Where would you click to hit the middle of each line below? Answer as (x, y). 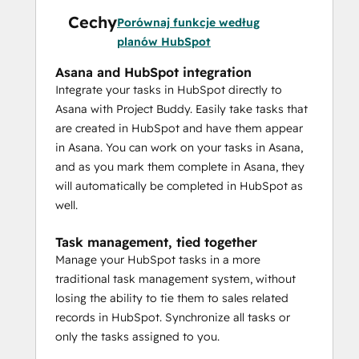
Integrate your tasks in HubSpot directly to (169, 90)
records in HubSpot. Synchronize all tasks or (173, 317)
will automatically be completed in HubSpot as (179, 186)
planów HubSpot (164, 42)
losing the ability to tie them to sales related (172, 298)
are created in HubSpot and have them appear (179, 128)
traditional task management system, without (175, 279)
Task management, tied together (156, 242)
